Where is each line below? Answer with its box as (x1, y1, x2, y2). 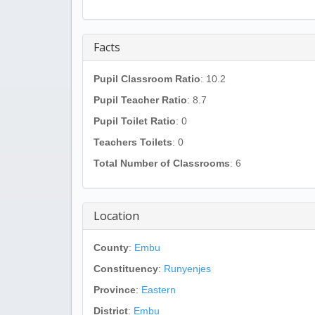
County (94, 242, 129, 253)
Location (94, 208, 139, 224)
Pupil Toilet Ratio (94, 115, 176, 127)
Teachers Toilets (94, 136, 172, 148)
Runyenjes (164, 263, 211, 274)
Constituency (94, 263, 158, 274)
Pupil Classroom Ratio (94, 73, 200, 84)
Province (94, 284, 136, 295)
